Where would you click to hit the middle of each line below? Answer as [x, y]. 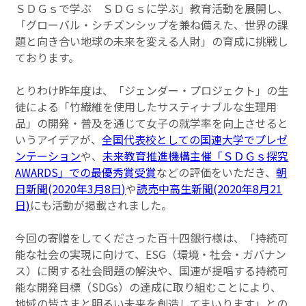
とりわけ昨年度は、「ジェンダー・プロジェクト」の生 [152, 91]
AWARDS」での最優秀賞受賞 [86, 172]
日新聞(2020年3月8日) [71, 189]
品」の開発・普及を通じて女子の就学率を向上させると [152, 123]
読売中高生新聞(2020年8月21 [210, 189]
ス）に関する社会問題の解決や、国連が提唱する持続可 [152, 271]
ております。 [47, 58]
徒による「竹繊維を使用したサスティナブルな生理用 [146, 107]
